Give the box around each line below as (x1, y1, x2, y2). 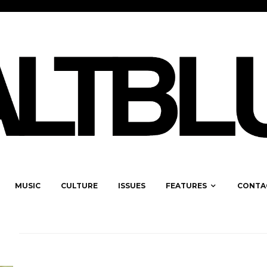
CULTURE (61, 181, 98, 191)
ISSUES (118, 181, 145, 191)
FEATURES (166, 181, 207, 191)
